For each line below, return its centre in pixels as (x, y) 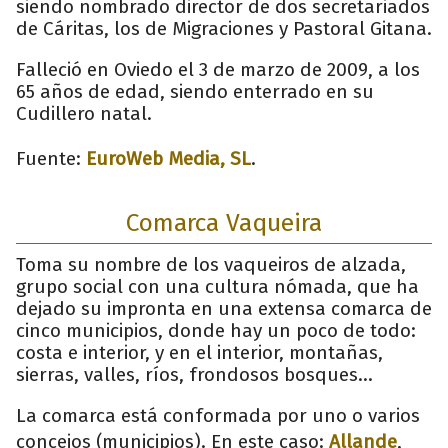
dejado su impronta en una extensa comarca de (224, 308)
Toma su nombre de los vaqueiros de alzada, (211, 264)
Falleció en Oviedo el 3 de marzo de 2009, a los (218, 69)
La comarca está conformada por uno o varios (218, 415)
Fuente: (51, 158)
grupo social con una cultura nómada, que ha (217, 286)
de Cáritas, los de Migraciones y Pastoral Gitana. (224, 28)
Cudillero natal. (84, 113)
